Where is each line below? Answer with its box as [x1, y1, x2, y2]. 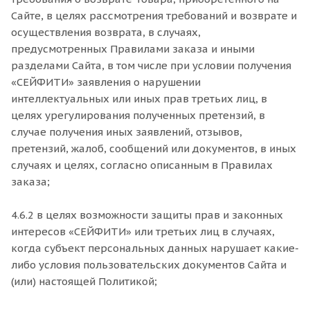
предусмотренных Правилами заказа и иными [11, 42, 255, 55]
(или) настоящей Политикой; [11, 275, 157, 288]
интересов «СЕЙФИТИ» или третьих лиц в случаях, [11, 225, 275, 238]
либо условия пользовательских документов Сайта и [11, 258, 286, 271]
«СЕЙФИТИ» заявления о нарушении [11, 75, 201, 89]
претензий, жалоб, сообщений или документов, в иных [11, 142, 296, 155]
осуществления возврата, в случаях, [11, 26, 201, 39]
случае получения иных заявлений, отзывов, [11, 125, 242, 138]
